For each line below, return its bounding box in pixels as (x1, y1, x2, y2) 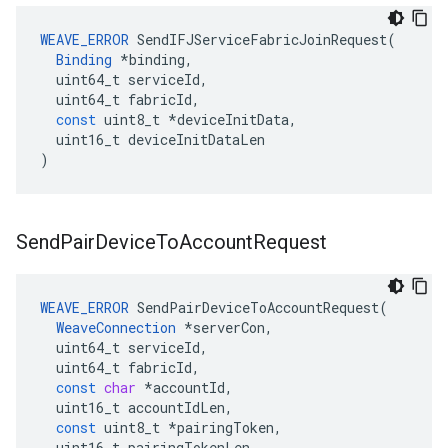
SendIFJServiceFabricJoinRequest (137, 30, 387, 49)
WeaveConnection (56, 318, 176, 337)
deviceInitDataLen (128, 130, 265, 149)
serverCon (193, 318, 265, 337)
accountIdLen (128, 398, 225, 417)
